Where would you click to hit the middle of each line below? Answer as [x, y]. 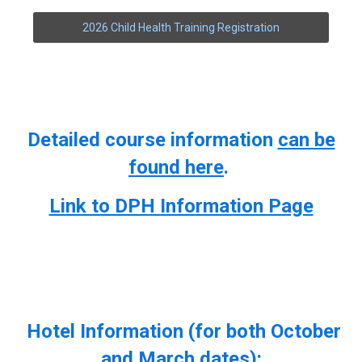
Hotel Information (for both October [181, 331]
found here [176, 167]
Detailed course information [152, 139]
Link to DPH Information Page [181, 206]
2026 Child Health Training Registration [181, 27]
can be [306, 139]
